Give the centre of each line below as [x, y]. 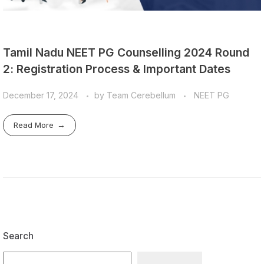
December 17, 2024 [41, 95]
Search [18, 236]
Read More [34, 125]
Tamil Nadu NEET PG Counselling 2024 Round [126, 52]
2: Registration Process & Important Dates [117, 69]
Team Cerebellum [142, 95]
